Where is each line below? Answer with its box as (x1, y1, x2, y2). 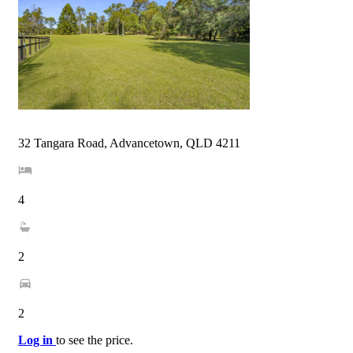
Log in (18, 333, 56, 347)
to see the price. (56, 333, 133, 347)
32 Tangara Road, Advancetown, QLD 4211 (18, 136, 240, 150)
